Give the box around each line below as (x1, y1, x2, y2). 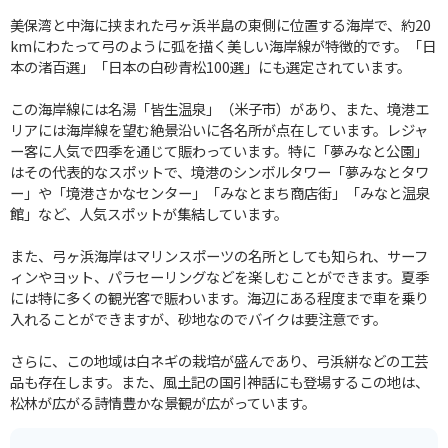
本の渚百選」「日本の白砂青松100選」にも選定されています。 (10, 55, 411, 77)
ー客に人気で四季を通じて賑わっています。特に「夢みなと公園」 (10, 139, 428, 161)
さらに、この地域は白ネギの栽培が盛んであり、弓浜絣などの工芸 (10, 349, 428, 371)
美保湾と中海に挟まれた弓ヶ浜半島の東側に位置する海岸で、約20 (10, 13, 431, 35)
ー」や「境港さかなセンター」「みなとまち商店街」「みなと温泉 (10, 181, 430, 203)
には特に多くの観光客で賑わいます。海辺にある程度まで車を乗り (10, 286, 429, 308)
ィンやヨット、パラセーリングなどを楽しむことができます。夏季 (10, 265, 429, 287)
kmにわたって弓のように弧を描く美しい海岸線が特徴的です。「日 (10, 34, 436, 56)
